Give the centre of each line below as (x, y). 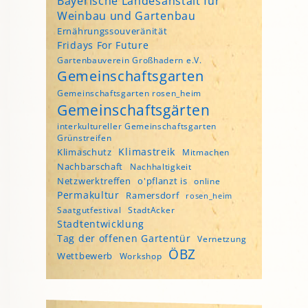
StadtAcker (152, 210)
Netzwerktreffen (94, 180)
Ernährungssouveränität (112, 31)
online (207, 181)
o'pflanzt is (163, 180)
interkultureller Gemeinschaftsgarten (137, 126)
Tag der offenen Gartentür (124, 238)
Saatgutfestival (89, 210)
